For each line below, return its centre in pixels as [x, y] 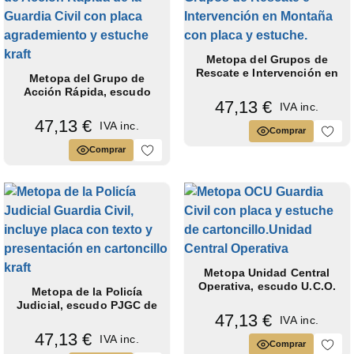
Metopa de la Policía [87, 291]
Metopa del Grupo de [87, 78]
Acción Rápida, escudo [87, 91]
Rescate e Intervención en [267, 72]
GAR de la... [87, 105]
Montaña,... [267, 86]
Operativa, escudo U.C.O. [267, 286]
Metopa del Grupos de [267, 59]
